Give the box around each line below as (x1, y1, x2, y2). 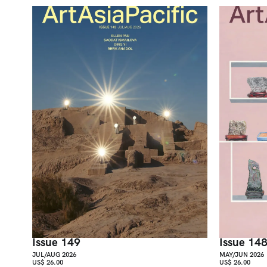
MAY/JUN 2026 (219, 250, 264, 259)
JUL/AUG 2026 (32, 250, 76, 259)
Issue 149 (32, 235, 80, 250)
